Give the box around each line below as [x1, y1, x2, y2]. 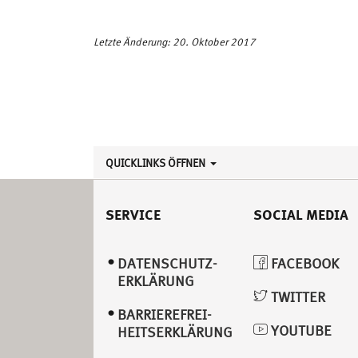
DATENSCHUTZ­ [117, 255, 217, 272]
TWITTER [268, 288, 325, 306]
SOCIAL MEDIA [253, 205, 348, 224]
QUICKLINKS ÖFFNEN [105, 155, 208, 170]
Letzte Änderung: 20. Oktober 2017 [93, 35, 256, 50]
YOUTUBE [268, 322, 332, 340]
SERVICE [105, 205, 161, 224]
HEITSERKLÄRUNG [117, 324, 233, 341]
